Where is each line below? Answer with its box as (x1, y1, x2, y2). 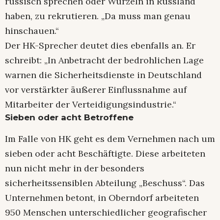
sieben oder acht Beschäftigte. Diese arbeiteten (5, 148, 205, 160)
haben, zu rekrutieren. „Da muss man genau (5, 10, 191, 22)
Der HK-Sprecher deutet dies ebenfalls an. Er (5, 39, 195, 51)
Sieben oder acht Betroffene (5, 112, 134, 122)
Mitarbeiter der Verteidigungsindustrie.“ (5, 98, 176, 110)
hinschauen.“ (5, 25, 59, 36)
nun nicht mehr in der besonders (5, 163, 144, 174)
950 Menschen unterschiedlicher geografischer (5, 207, 207, 219)
